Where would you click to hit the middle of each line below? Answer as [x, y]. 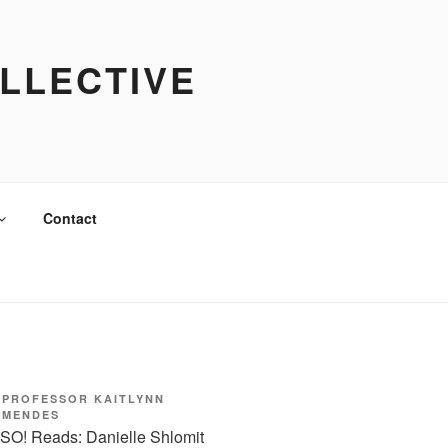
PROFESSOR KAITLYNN [83, 398]
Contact [69, 217]
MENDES [31, 414]
